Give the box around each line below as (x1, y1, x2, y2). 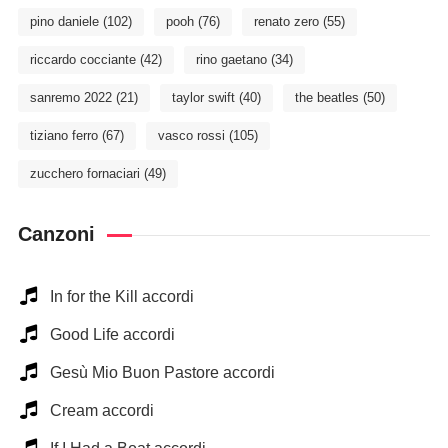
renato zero (253, 14, 319, 29)
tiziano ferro (29, 128, 98, 143)
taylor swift (171, 90, 235, 105)
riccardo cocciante (29, 52, 136, 67)
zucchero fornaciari (29, 166, 140, 181)
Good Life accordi (49, 326, 175, 343)
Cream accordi (49, 402, 154, 419)
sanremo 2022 (29, 90, 112, 105)
